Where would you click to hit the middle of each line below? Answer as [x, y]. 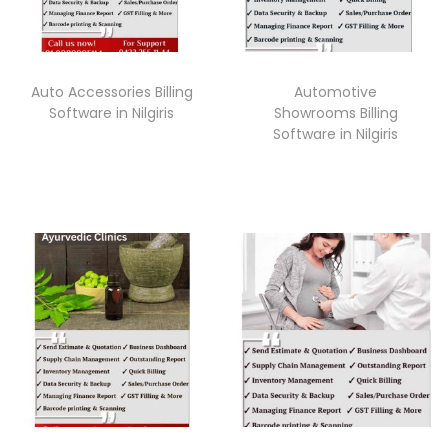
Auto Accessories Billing [111, 91]
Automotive [336, 91]
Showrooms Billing [335, 112]
